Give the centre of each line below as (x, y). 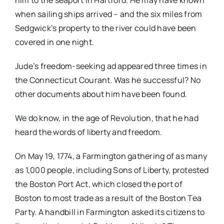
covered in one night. (54, 42)
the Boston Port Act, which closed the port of (98, 184)
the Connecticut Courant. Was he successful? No (108, 80)
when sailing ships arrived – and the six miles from (108, 14)
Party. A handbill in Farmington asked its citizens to (110, 212)
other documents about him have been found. (101, 94)
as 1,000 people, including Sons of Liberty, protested (112, 170)
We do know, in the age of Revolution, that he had (106, 118)
